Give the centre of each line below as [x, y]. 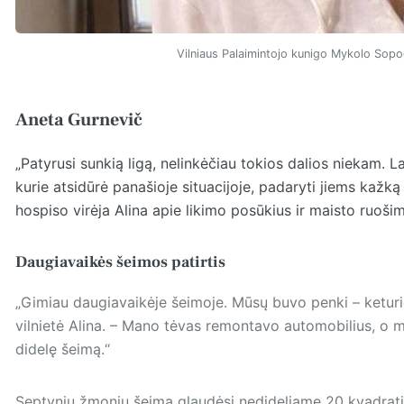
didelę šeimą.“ [62, 349]
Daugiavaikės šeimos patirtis [120, 262]
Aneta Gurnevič [78, 120]
